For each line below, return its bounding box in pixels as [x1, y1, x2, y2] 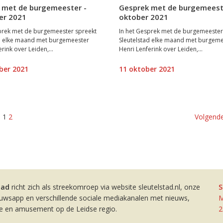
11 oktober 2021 [118, 64, 175, 74]
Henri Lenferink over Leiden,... [118, 44, 203, 53]
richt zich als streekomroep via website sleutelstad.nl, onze [9, 182, 200, 192]
